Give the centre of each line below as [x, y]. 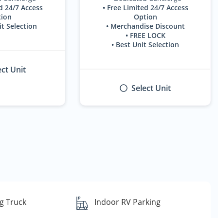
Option [145, 17]
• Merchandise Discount [145, 26]
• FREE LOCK [145, 35]
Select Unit [151, 88]
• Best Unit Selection [145, 45]
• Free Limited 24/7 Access [145, 8]
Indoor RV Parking [128, 202]
